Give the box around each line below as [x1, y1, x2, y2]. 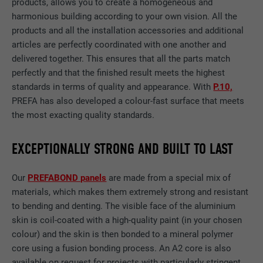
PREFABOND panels [28, 172, 107, 183]
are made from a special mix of [106, 172, 231, 183]
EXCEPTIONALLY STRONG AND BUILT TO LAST [12, 139, 234, 158]
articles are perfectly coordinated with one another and [12, 39, 227, 50]
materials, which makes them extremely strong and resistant [12, 186, 249, 197]
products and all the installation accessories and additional [12, 25, 244, 36]
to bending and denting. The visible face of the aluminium [12, 200, 236, 211]
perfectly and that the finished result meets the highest [12, 68, 225, 79]
